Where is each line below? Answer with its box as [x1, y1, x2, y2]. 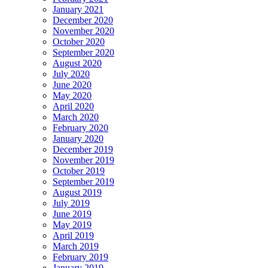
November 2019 [53, 154, 114, 165]
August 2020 [53, 57, 102, 68]
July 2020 [53, 68, 90, 79]
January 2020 [53, 133, 103, 144]
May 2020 [53, 90, 92, 100]
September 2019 [53, 176, 114, 187]
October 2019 [53, 165, 105, 176]
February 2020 [53, 122, 108, 133]
